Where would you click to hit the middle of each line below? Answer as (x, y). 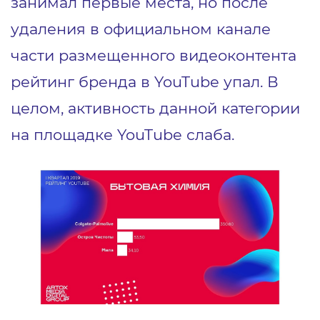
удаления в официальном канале (141, 29)
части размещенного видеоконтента (154, 55)
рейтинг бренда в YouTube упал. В (145, 82)
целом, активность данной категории (155, 108)
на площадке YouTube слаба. (122, 135)
